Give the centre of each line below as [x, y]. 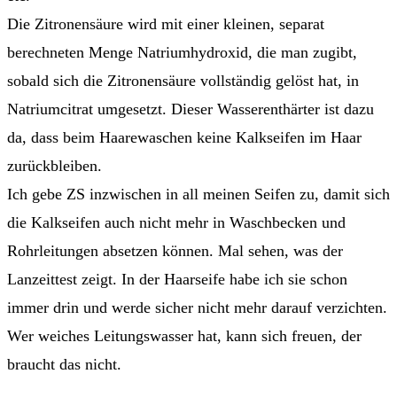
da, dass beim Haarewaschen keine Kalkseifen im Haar [184, 138]
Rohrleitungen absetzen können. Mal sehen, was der [175, 251]
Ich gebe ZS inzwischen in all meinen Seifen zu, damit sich [198, 195]
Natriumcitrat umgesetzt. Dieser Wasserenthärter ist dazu [191, 109]
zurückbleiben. [54, 166]
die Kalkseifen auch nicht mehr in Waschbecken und [176, 223]
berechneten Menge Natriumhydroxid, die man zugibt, [182, 53]
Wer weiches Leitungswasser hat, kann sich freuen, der [184, 336]
